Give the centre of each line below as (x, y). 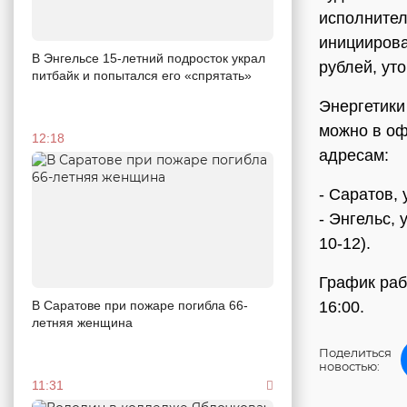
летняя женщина (82, 322)
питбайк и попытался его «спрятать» (142, 75)
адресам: (354, 155)
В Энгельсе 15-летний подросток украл (149, 58)
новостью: (349, 366)
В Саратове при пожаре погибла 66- (140, 305)
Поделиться (355, 352)
